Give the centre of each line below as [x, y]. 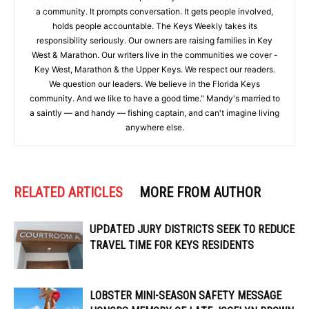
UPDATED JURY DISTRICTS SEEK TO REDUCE [192, 230]
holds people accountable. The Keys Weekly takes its [154, 26]
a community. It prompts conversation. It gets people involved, [154, 12]
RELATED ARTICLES [68, 193]
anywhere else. [154, 128]
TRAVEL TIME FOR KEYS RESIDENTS [172, 246]
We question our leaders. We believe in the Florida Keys [154, 84]
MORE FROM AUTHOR [200, 193]
